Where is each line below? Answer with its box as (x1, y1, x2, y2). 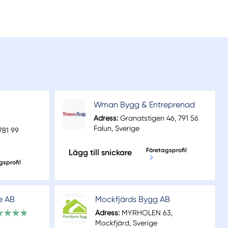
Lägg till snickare (69, 148, 132, 158)
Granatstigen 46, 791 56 (118, 114, 198, 123)
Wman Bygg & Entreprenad (93, 100, 195, 110)
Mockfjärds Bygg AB (95, 194, 170, 205)
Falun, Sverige (93, 124, 139, 133)
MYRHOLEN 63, (119, 209, 173, 217)
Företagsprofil (146, 147, 187, 154)
